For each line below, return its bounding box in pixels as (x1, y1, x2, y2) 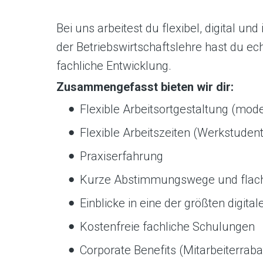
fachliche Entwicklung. (56, 58, 171, 73)
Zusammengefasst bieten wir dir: (56, 79, 234, 94)
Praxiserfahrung (80, 149, 163, 163)
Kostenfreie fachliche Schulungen (80, 219, 255, 234)
